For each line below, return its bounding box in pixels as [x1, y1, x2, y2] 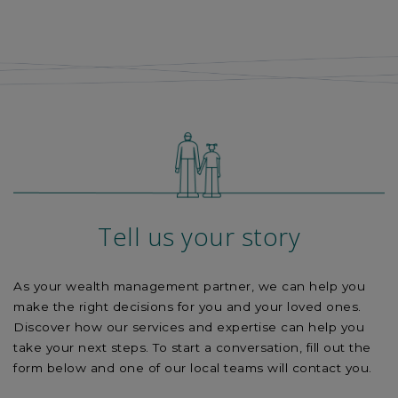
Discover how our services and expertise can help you [13, 320, 364, 335]
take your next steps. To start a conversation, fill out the [13, 340, 371, 355]
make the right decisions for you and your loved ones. [13, 299, 362, 314]
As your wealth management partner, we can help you [13, 279, 365, 294]
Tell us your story [98, 219, 300, 254]
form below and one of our [13, 361, 190, 376]
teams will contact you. [219, 361, 372, 376]
